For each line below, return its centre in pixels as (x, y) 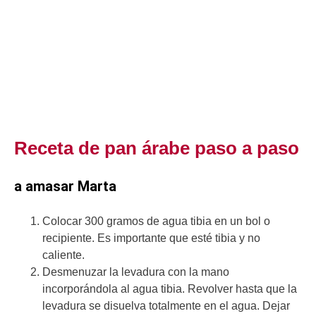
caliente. (63, 255)
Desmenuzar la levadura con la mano (136, 272)
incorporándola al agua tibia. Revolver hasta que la (170, 288)
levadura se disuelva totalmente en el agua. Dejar (166, 305)
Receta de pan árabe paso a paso (157, 148)
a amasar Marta (65, 186)
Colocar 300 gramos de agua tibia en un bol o (156, 221)
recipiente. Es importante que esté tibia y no (151, 238)
